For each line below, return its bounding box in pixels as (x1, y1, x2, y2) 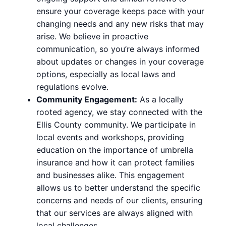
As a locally (137, 94, 184, 104)
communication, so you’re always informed (36, 43, 200, 54)
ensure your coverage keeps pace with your (36, 6, 204, 16)
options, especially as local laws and (36, 69, 176, 79)
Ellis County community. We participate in (36, 119, 196, 130)
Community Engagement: (36, 94, 137, 104)
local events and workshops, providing (36, 132, 184, 142)
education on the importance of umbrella (36, 144, 193, 155)
